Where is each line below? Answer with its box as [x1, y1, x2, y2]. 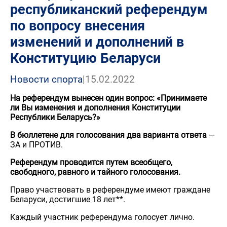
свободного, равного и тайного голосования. [10, 167, 180, 177]
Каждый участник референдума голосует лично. [10, 212, 195, 222]
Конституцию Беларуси [10, 50, 161, 66]
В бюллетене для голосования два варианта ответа [10, 130, 207, 140]
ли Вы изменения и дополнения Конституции [10, 103, 180, 112]
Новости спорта [10, 73, 83, 85]
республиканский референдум [10, 2, 208, 18]
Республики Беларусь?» [10, 112, 100, 122]
